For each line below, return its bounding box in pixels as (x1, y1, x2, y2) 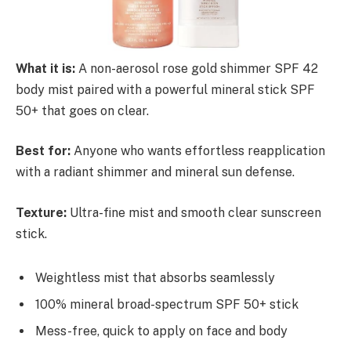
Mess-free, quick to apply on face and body (35, 323, 288, 338)
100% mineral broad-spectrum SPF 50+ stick (35, 296, 299, 312)
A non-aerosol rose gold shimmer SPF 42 (75, 60, 318, 76)
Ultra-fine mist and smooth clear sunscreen (67, 204, 321, 220)
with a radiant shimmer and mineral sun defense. (16, 165, 295, 180)
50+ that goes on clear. (16, 103, 149, 118)
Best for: (16, 143, 71, 159)
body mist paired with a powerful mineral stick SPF (16, 81, 315, 97)
